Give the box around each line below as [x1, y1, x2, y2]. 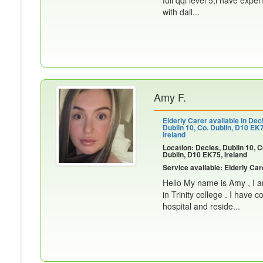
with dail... [163, 6, 200, 18]
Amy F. [154, 89, 186, 104]
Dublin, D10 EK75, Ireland [163, 149, 247, 160]
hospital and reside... [163, 200, 240, 212]
